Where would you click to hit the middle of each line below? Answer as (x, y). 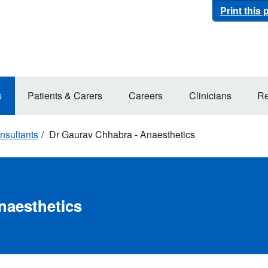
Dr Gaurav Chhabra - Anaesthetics (121, 134)
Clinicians (210, 95)
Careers (146, 95)
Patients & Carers (65, 95)
